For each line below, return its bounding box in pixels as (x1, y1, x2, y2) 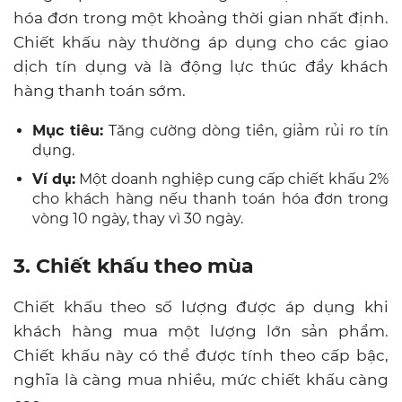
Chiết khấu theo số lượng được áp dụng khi (13, 297, 389, 316)
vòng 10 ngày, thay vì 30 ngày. (32, 209, 243, 227)
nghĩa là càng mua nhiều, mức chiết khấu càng (13, 370, 389, 389)
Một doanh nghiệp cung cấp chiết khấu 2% (75, 170, 389, 188)
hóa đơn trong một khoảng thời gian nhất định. (13, 8, 389, 27)
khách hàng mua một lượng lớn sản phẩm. (13, 321, 389, 340)
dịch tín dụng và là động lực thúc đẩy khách (13, 57, 389, 75)
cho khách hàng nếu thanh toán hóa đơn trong (32, 189, 389, 207)
